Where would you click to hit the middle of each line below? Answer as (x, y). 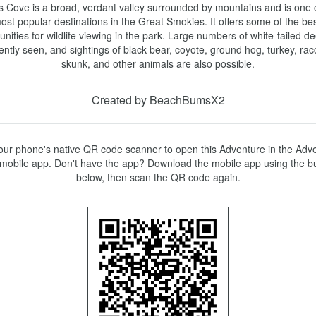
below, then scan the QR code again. (158, 177)
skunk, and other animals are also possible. (158, 63)
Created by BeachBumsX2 (158, 100)
